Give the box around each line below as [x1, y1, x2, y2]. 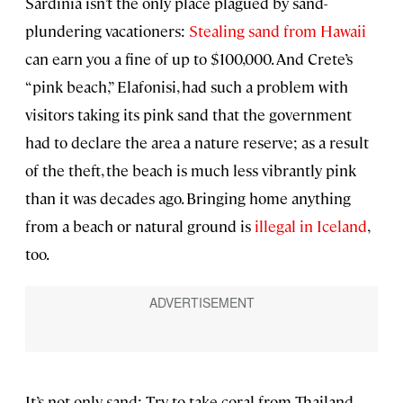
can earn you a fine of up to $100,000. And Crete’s [25, 49, 353, 69]
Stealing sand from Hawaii [189, 21, 366, 41]
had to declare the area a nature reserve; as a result [25, 132, 369, 153]
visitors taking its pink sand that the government [25, 104, 352, 125]
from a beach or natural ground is [25, 216, 255, 237]
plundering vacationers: [25, 21, 189, 41]
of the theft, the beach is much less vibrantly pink [25, 160, 356, 181]
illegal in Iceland [255, 216, 367, 237]
